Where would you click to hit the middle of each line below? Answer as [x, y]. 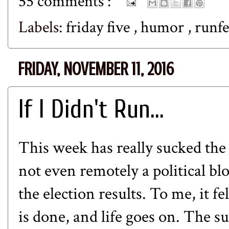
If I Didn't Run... [91, 109]
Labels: [42, 28]
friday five [100, 28]
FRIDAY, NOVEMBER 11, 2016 [96, 69]
